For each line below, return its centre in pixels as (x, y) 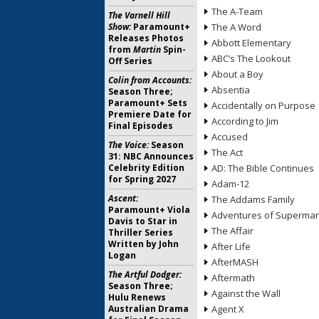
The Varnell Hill (139, 15)
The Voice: (129, 145)
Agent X (228, 309)
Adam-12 (230, 184)
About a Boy (237, 74)
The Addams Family (253, 199)
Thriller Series (141, 232)
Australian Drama (148, 309)
